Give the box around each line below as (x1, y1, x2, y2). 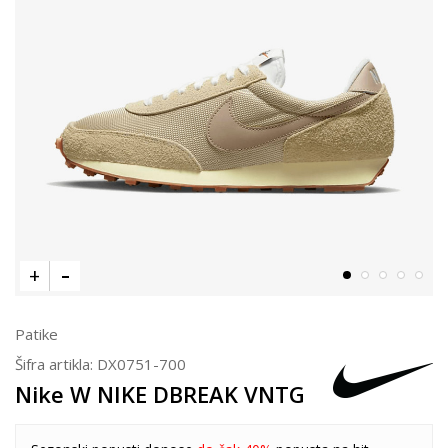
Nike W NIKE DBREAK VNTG (15, 378, 305, 409)
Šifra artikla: (15, 353, 97, 374)
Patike (15, 323, 58, 344)
